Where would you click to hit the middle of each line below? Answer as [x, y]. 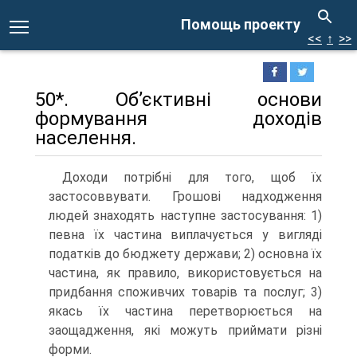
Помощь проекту [241, 24]
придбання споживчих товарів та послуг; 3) [185, 292]
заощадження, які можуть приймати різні [185, 330]
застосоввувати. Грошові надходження [185, 196]
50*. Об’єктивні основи [178, 100]
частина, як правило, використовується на [185, 273]
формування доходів [178, 119]
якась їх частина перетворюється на [185, 311]
